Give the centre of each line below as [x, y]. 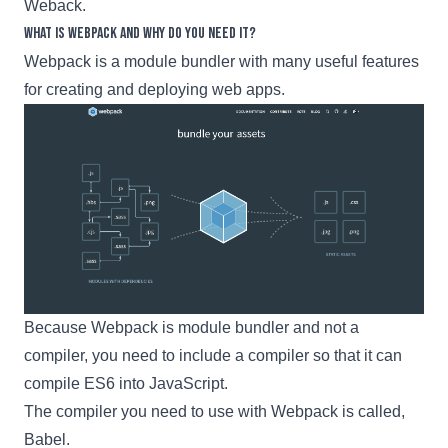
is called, [371, 411]
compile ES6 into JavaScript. [126, 383]
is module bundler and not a [258, 327]
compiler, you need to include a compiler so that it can [213, 355]
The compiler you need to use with [147, 411]
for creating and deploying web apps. [154, 89]
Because [57, 327]
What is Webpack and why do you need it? [140, 33]
